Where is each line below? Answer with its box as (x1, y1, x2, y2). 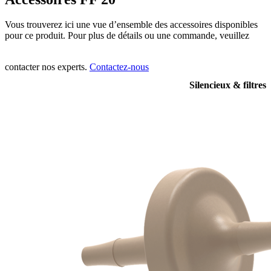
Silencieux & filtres (189, 80, 266, 91)
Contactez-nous (90, 62, 149, 73)
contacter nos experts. (5, 62, 90, 73)
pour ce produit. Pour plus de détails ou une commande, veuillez (5, 30, 249, 41)
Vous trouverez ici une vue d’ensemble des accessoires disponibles (5, 19, 258, 30)
